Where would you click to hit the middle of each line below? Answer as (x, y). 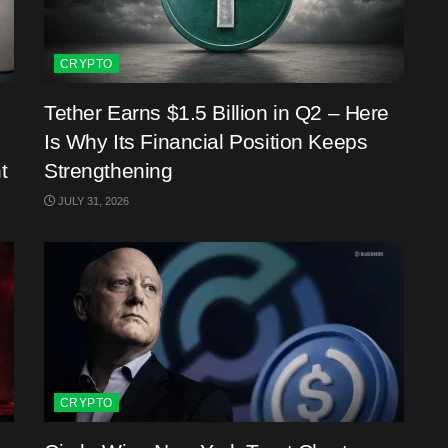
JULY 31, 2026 (92, 200)
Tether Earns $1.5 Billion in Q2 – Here (217, 112)
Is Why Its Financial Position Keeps (206, 141)
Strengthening (108, 170)
